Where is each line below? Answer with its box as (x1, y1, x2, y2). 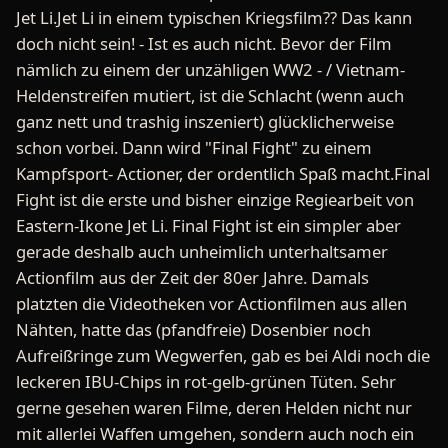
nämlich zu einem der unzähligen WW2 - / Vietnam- (16, 58, 405, 81)
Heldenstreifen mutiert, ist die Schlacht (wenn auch (16, 84, 404, 107)
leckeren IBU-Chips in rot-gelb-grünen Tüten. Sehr (16, 370, 396, 393)
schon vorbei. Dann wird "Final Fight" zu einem (16, 136, 372, 159)
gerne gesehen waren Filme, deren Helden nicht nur (16, 396, 412, 419)
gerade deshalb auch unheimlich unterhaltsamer (16, 240, 388, 263)
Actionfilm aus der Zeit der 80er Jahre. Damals (16, 266, 369, 289)
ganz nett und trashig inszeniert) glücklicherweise (16, 110, 394, 133)
